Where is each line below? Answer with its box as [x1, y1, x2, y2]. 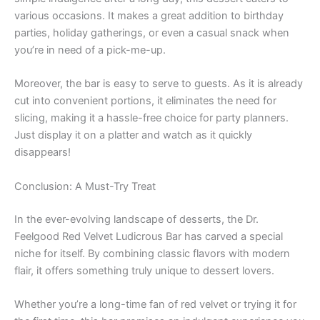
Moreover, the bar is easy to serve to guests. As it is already [14, 77, 303, 91]
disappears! [14, 146, 71, 159]
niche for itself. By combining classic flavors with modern [14, 246, 290, 260]
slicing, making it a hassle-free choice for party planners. [14, 111, 289, 125]
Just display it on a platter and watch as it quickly [14, 129, 252, 142]
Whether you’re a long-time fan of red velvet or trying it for [14, 297, 296, 311]
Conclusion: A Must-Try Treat [14, 179, 156, 193]
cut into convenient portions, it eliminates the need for [14, 94, 276, 108]
